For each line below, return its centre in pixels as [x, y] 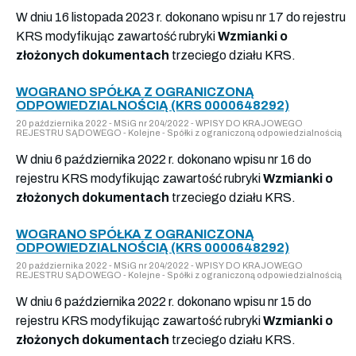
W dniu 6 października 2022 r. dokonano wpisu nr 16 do [164, 159]
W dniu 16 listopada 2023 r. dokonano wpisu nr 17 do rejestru [181, 17]
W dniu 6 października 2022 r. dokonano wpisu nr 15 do [164, 301]
